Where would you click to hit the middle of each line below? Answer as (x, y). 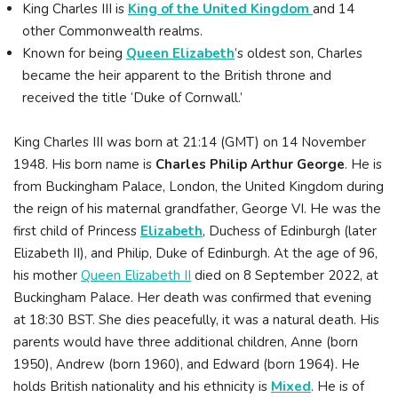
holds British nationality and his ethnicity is (142, 386)
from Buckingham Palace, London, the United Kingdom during (199, 187)
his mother (47, 275)
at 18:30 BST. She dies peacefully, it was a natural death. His (196, 320)
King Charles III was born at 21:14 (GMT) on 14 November (190, 142)
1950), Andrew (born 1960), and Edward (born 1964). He (187, 364)
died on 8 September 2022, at (285, 275)
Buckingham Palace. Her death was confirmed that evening (192, 298)
